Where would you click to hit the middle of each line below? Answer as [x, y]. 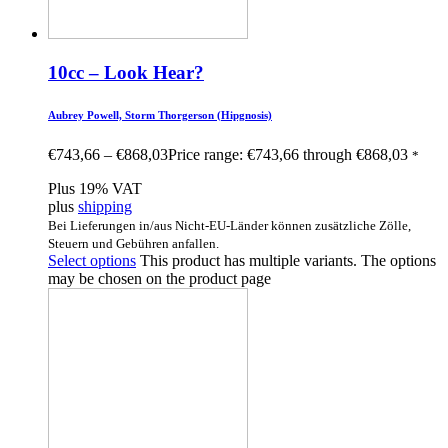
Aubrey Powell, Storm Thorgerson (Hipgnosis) [160, 114]
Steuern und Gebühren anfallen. [133, 243]
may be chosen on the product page [159, 278]
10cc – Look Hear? [126, 72]
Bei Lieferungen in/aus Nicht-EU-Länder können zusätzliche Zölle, [229, 225]
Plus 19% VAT [95, 188]
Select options [92, 260]
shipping [105, 206]
